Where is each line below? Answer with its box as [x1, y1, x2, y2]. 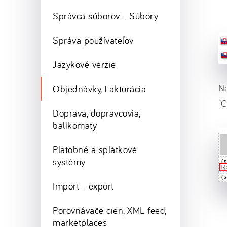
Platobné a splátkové [53, 143, 137, 156]
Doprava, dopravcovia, [53, 107, 141, 119]
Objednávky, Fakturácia [53, 83, 146, 95]
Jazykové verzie [53, 58, 116, 70]
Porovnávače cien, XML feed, [53, 204, 167, 216]
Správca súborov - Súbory [53, 10, 159, 22]
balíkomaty [53, 119, 97, 131]
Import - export [53, 180, 114, 192]
